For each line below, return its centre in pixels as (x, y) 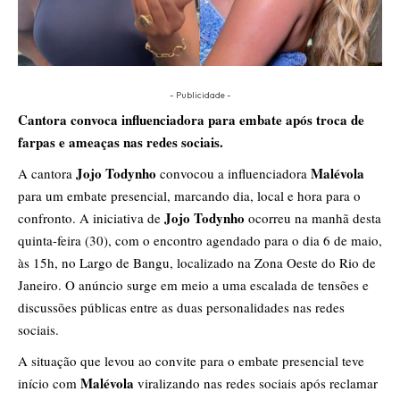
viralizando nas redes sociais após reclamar (256, 383)
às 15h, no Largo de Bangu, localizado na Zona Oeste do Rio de (197, 262)
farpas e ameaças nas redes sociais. (121, 142)
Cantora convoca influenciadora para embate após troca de (191, 119)
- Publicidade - (200, 95)
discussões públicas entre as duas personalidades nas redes (181, 307)
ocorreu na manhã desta (313, 217)
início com (49, 383)
